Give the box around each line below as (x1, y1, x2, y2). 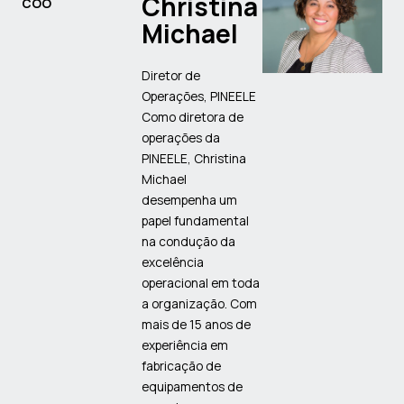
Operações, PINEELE (142, 87, 257, 105)
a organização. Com (142, 294, 258, 312)
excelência (142, 252, 205, 271)
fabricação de (142, 356, 222, 374)
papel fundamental (142, 211, 250, 229)
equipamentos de (142, 377, 243, 395)
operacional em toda (142, 273, 261, 291)
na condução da (142, 232, 236, 250)
